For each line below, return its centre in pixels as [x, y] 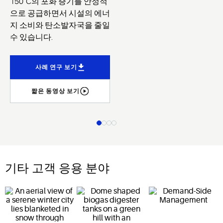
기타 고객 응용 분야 [57, 169]
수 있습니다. [31, 38]
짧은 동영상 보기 [56, 91]
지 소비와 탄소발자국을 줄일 [60, 26]
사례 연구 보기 [56, 67]
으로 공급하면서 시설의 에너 [60, 14]
